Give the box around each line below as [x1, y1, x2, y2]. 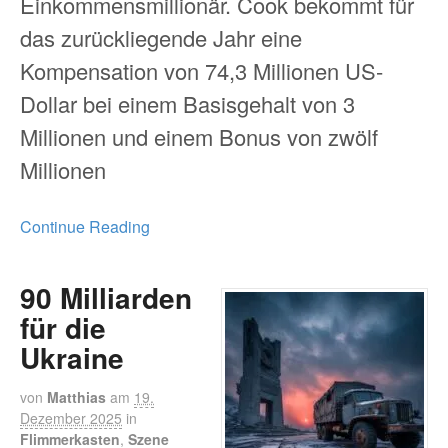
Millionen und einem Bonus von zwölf [20, 120, 378, 152]
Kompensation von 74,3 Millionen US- [20, 54, 383, 86]
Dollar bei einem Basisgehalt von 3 [20, 87, 355, 119]
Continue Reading [20, 215, 150, 239]
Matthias [47, 386, 106, 407]
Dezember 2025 [20, 407, 122, 428]
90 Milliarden [20, 276, 192, 318]
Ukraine [20, 336, 124, 378]
